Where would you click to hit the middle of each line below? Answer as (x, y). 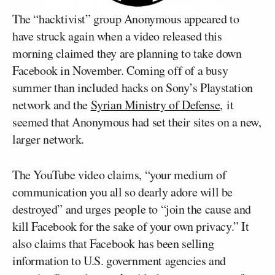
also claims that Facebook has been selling (113, 243)
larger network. (48, 139)
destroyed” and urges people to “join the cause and (132, 209)
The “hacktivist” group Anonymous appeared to (126, 19)
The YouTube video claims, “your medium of (119, 175)
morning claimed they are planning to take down (127, 53)
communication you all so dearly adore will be (123, 192)
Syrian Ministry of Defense (155, 105)
